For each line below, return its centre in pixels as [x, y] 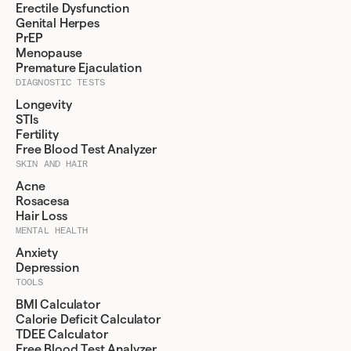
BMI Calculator [58, 305]
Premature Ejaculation [79, 69]
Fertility [37, 135]
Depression [47, 268]
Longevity [44, 105]
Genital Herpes [58, 24]
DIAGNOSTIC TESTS [60, 83]
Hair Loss [42, 217]
